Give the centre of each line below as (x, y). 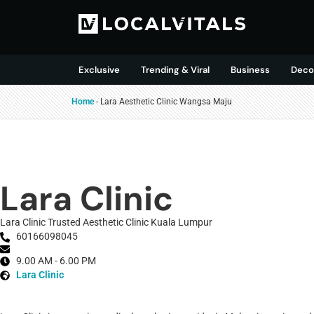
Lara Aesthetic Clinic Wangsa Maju (166, 102)
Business (250, 70)
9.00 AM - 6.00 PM (56, 261)
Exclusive (99, 70)
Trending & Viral (175, 70)
